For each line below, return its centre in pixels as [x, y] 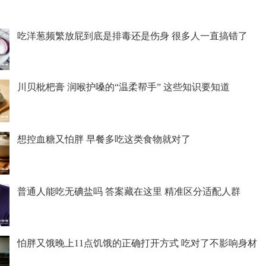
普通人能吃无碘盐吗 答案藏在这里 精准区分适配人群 [129, 192]
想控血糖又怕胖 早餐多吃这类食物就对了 [104, 140]
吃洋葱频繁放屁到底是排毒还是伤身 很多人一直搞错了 [132, 36]
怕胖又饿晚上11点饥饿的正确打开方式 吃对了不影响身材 [137, 243]
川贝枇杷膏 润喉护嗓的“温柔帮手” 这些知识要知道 [123, 87]
